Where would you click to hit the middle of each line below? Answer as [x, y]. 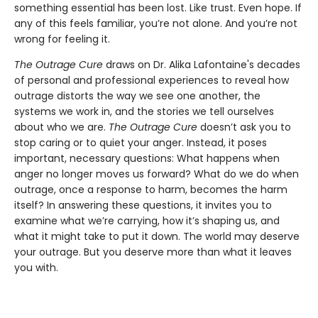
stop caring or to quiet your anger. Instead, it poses [141, 142]
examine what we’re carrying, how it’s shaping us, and [147, 220]
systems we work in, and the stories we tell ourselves [144, 111]
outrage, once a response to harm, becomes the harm [151, 189]
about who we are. [61, 127]
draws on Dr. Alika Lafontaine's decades [203, 64]
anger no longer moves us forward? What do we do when [157, 174]
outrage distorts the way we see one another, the [137, 95]
